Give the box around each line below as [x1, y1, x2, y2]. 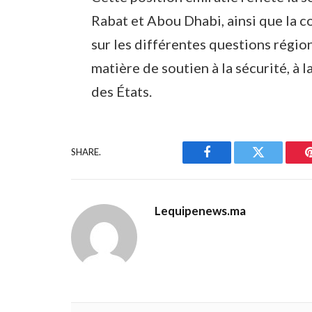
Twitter [257, 156, 294, 169]
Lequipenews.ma [155, 203, 246, 218]
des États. [91, 82, 153, 100]
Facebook [205, 156, 255, 169]
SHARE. [71, 146, 101, 158]
